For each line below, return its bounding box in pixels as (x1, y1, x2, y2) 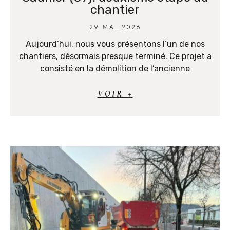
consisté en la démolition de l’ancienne (40, 63, 190, 73)
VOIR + (97, 88, 133, 99)
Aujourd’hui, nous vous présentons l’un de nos (25, 39, 205, 49)
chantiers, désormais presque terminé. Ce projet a (18, 51, 212, 61)
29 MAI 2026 (89, 22, 141, 32)
